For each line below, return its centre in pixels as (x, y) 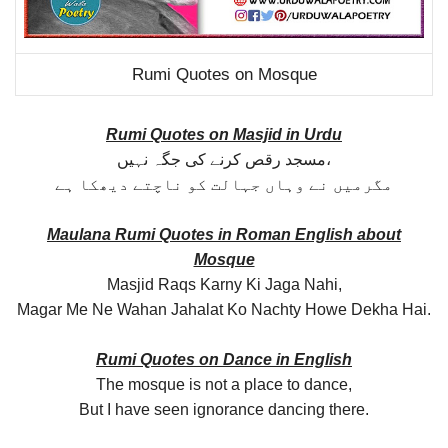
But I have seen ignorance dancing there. (224, 409)
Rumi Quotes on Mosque (224, 75)
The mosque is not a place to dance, (224, 384)
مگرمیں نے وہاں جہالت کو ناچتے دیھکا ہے (224, 184)
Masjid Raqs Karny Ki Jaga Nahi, (224, 284)
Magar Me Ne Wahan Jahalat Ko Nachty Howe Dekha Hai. (224, 309)
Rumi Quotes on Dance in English (224, 359)
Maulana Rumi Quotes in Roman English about (224, 234)
